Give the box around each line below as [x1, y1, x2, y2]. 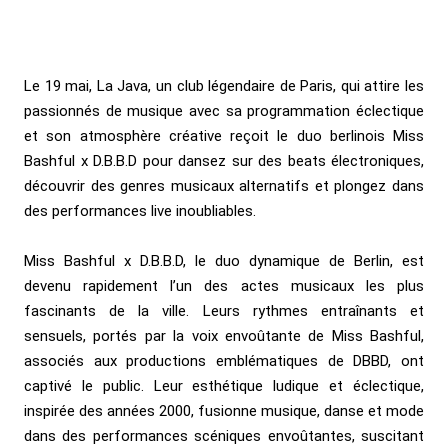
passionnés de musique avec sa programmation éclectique [24, 101, 424, 120]
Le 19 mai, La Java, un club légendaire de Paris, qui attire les [24, 76, 424, 95]
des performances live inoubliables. [24, 201, 256, 220]
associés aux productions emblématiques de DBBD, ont [24, 351, 424, 370]
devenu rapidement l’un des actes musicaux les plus [24, 276, 424, 295]
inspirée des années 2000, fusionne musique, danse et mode [24, 401, 424, 420]
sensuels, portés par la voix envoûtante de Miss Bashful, [24, 326, 424, 345]
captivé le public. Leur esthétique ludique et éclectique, [24, 376, 424, 395]
